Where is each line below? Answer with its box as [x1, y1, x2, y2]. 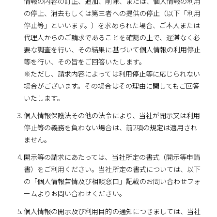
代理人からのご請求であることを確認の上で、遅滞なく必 [23, 32, 201, 42]
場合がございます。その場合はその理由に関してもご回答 [23, 80, 200, 91]
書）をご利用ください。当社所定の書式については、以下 [23, 164, 201, 174]
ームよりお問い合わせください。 [23, 188, 126, 199]
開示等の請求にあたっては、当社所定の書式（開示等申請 [23, 152, 201, 162]
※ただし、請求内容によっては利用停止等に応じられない [23, 68, 201, 78]
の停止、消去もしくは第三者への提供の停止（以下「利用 [23, 8, 201, 18]
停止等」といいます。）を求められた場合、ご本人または [23, 20, 201, 30]
